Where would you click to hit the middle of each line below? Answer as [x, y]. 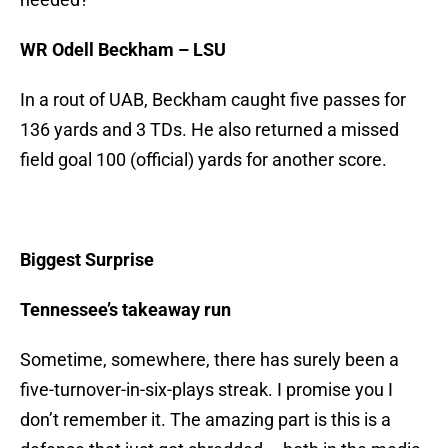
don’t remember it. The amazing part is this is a [205, 420]
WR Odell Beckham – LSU [123, 50]
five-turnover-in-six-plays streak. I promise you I [206, 390]
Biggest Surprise [87, 260]
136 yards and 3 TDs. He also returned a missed [209, 130]
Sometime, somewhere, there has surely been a [209, 360]
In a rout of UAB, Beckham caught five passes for [213, 100]
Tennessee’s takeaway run [125, 310]
